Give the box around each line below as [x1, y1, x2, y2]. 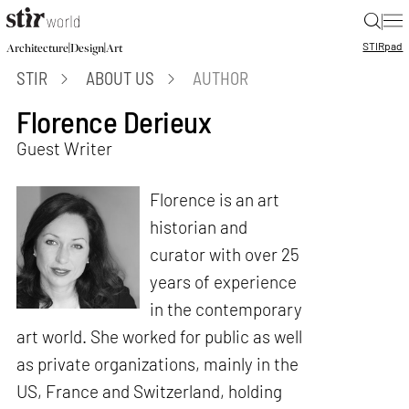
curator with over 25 [149, 243, 299, 265]
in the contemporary [149, 298, 302, 320]
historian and [149, 215, 247, 237]
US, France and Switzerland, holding [16, 380, 283, 402]
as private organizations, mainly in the [16, 352, 299, 374]
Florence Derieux [16, 102, 212, 140]
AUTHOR [193, 68, 249, 89]
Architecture [5, 41, 68, 56]
